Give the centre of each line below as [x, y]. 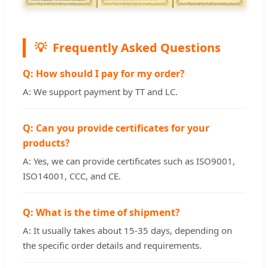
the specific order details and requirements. [112, 246]
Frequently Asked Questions [137, 48]
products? [46, 143]
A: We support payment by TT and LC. [100, 92]
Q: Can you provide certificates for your [116, 128]
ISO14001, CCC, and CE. [72, 176]
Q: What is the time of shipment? [101, 213]
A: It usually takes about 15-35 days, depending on [127, 231]
